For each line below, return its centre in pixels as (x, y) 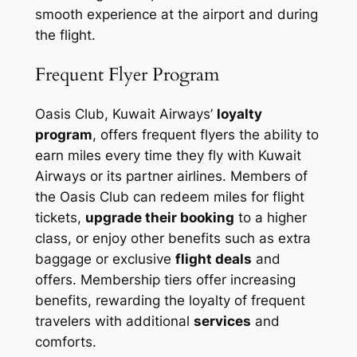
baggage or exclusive (105, 259)
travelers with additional (114, 322)
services (222, 322)
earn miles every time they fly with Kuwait (168, 156)
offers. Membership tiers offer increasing (165, 280)
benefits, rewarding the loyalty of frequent (170, 301)
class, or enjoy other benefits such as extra (173, 239)
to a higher (270, 218)
